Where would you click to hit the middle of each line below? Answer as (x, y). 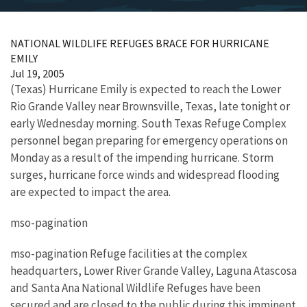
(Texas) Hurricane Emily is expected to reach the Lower (146, 89)
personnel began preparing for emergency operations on (149, 140)
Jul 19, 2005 (37, 73)
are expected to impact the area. (90, 192)
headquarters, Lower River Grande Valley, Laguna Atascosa (153, 271)
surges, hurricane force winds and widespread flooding (145, 175)
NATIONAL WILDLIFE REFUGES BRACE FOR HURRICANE (140, 43)
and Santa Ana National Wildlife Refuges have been (135, 288)
